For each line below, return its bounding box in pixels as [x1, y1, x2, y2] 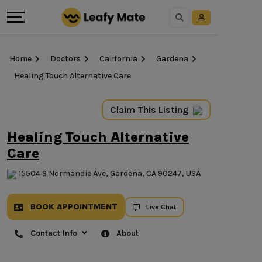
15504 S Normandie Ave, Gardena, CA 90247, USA [19, 168, 201, 179]
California [99, 54, 137, 64]
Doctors [50, 54, 81, 64]
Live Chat [146, 202, 176, 211]
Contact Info [30, 228, 80, 239]
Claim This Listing [110, 104, 188, 115]
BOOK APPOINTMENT [28, 202, 118, 212]
